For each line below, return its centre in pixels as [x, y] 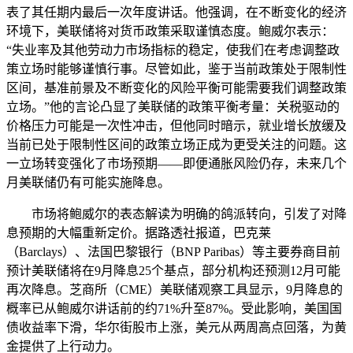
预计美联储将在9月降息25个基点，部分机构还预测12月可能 [173, 270]
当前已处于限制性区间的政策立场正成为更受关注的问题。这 [176, 144]
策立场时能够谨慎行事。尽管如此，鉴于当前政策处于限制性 [176, 69]
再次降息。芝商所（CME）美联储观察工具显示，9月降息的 [175, 289]
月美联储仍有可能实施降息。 [88, 182]
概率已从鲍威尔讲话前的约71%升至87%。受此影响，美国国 [174, 308]
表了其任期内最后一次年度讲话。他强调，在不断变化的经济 [176, 12]
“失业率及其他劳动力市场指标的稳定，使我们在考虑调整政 [173, 50]
